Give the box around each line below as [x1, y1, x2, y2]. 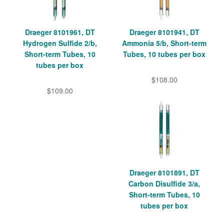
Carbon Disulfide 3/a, [128, 178, 200, 189]
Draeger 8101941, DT [129, 27, 199, 37]
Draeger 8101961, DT [24, 27, 95, 37]
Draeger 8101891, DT [129, 167, 199, 178]
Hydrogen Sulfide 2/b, [22, 38, 97, 48]
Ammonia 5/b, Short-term [122, 38, 206, 48]
